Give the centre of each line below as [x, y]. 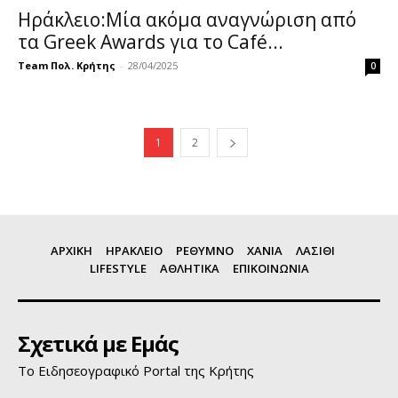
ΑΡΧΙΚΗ [71, 250]
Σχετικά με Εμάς [98, 343]
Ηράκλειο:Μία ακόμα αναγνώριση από [187, 19]
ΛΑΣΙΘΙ [315, 250]
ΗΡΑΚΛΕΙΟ [134, 250]
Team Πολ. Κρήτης [67, 65]
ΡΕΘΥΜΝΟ [204, 250]
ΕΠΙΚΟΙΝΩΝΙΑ [271, 268]
